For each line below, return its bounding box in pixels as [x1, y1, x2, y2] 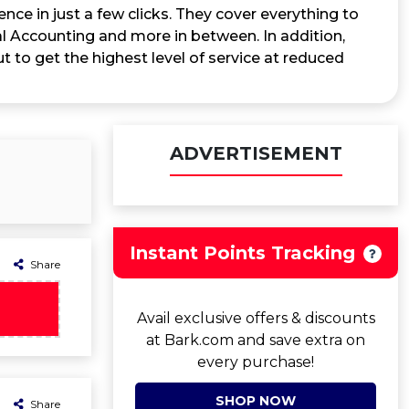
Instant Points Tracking [130, 242, 355, 264]
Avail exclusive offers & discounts [136, 309, 375, 327]
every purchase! [197, 353, 314, 371]
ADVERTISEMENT [169, 142, 342, 164]
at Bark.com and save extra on [146, 331, 365, 349]
